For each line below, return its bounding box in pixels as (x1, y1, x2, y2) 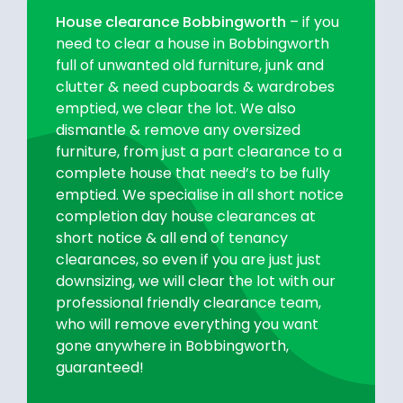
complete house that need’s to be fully (55, 163, 330, 184)
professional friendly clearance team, (55, 292, 321, 314)
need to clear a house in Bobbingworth (55, 33, 329, 55)
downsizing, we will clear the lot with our (55, 271, 336, 292)
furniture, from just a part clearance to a (55, 141, 342, 163)
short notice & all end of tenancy (55, 228, 288, 249)
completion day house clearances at (55, 206, 316, 228)
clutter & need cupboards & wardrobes (55, 76, 335, 98)
